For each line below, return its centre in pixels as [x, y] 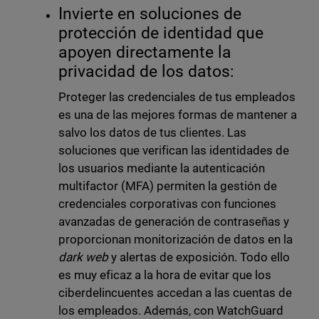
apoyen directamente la [145, 53]
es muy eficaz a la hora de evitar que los [165, 275]
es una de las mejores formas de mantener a [178, 115]
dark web [83, 257]
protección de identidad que [161, 33]
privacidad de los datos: [148, 72]
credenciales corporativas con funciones [167, 204]
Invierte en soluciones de [150, 14]
